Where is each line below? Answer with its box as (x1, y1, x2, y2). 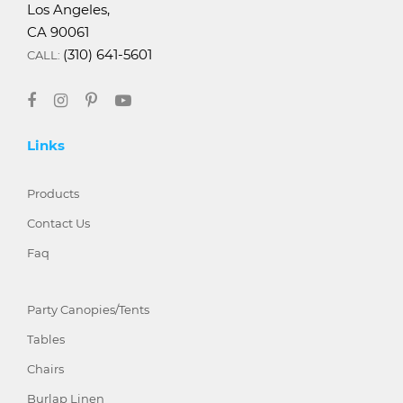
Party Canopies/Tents (27, 302, 149, 318)
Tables (27, 332, 65, 347)
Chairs (27, 362, 64, 377)
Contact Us (27, 216, 90, 231)
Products (27, 186, 79, 201)
